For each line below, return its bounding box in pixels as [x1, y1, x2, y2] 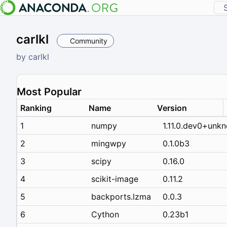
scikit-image [91, 173, 138, 184]
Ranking [20, 102, 52, 113]
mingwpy [91, 138, 126, 148]
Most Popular [17, 85, 82, 98]
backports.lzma [91, 191, 151, 202]
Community [69, 36, 107, 45]
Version [157, 102, 187, 113]
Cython [91, 209, 119, 219]
